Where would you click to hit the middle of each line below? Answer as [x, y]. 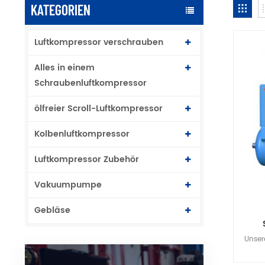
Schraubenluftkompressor [91, 83]
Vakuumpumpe [68, 185]
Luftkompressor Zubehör [87, 159]
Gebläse [52, 210]
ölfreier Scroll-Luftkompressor [98, 108]
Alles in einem [64, 67]
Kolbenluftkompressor [82, 134]
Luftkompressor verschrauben [99, 42]
